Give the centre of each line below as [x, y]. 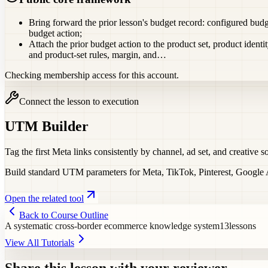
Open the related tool [44, 199]
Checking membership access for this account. [92, 75]
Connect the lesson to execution [79, 101]
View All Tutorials [39, 243]
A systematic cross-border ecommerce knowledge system [112, 226]
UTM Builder [47, 127]
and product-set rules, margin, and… [98, 54]
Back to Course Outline [64, 215]
